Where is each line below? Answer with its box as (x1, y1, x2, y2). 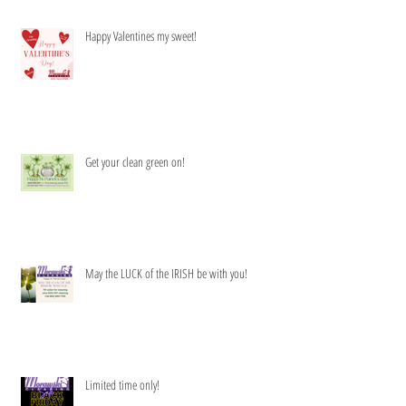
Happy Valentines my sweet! (85, 63, 197, 81)
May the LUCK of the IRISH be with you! (85, 300, 247, 318)
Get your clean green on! (85, 188, 185, 207)
